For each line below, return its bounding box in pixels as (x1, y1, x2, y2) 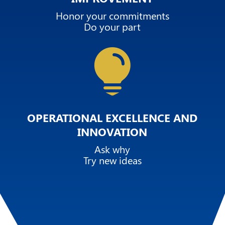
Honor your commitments (55, 8, 169, 22)
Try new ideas (83, 153, 142, 167)
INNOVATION (77, 124, 148, 139)
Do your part (84, 19, 141, 33)
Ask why (94, 142, 131, 156)
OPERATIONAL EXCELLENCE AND (27, 109, 198, 125)
